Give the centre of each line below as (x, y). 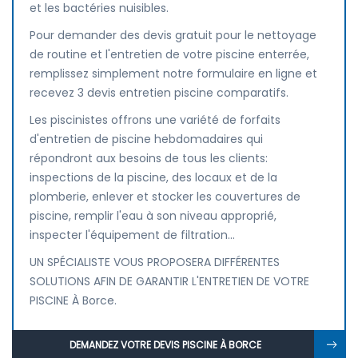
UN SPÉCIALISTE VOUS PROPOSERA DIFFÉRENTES (155, 262)
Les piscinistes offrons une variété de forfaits (155, 120)
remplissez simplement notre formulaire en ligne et (173, 74)
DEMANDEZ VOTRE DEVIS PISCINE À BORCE (165, 345)
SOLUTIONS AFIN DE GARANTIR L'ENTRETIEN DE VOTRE (169, 281)
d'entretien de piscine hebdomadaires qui (146, 139)
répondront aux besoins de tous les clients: (149, 158)
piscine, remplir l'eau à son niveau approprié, (153, 216)
